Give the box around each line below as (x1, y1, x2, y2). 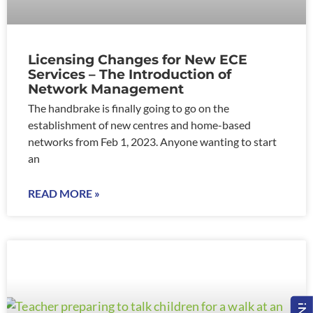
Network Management (28, 80, 184, 97)
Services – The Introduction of (28, 65, 231, 82)
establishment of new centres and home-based (28, 117, 251, 131)
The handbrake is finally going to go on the (28, 101, 229, 115)
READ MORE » (28, 186, 100, 200)
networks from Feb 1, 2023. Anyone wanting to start (28, 134, 277, 148)
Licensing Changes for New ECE (28, 50, 247, 68)
